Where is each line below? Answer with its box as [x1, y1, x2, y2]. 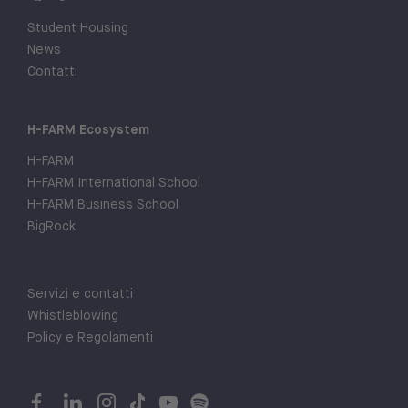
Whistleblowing [27, 306, 118, 323]
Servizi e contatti [27, 284, 133, 301]
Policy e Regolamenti [27, 328, 153, 345]
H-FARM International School [27, 173, 200, 190]
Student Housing [27, 18, 128, 36]
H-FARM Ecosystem [27, 120, 149, 138]
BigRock [27, 217, 76, 234]
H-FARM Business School [27, 195, 178, 212]
